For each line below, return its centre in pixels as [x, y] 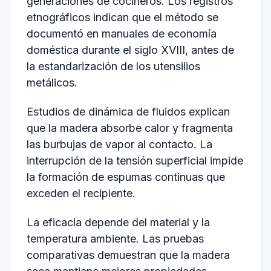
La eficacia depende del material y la [118, 222]
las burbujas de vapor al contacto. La [119, 144]
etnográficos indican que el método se [122, 18]
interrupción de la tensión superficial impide [135, 160]
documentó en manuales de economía [121, 34]
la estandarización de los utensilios [113, 67]
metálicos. [52, 83]
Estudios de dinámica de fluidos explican [128, 111]
